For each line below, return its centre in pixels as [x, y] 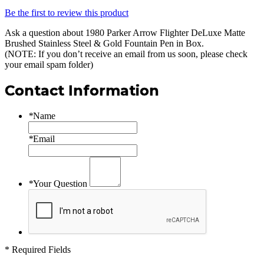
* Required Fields [38, 250]
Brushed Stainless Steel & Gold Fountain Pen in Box [103, 44]
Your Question [60, 184]
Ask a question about [45, 33]
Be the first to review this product [67, 13]
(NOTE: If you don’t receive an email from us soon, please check [126, 54]
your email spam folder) [49, 65]
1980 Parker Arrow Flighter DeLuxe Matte [165, 33]
